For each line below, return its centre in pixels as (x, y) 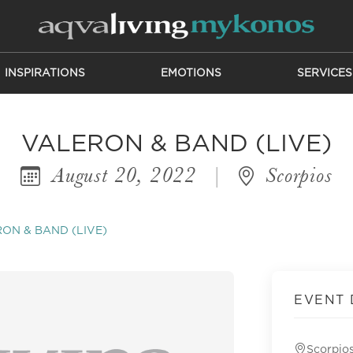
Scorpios (296, 175)
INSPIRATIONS (45, 73)
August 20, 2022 (124, 175)
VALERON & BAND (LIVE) (176, 144)
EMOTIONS (191, 73)
